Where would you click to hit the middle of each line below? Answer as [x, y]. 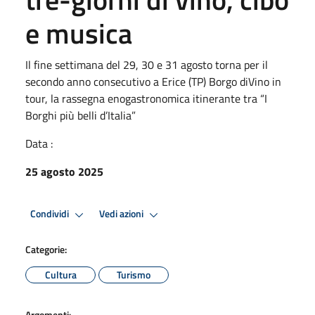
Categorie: [46, 249]
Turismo [134, 274]
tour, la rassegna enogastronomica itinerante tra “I [146, 98]
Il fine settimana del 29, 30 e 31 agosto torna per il [147, 64]
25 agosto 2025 [64, 171]
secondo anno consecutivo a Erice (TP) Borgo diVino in [153, 81]
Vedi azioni [122, 214]
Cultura [60, 274]
